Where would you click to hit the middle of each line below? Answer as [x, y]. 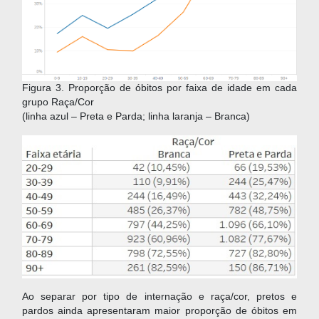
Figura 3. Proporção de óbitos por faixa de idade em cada [159, 88]
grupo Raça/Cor [58, 103]
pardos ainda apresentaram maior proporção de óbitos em [159, 311]
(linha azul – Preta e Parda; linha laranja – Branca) [136, 117]
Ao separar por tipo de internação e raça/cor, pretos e [159, 297]
